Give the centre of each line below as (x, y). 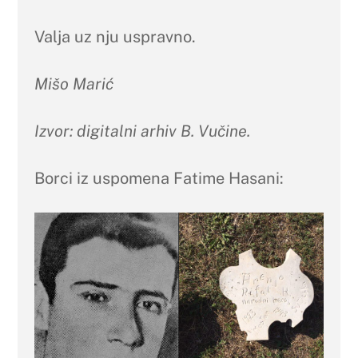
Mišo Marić (74, 84)
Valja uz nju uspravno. (115, 36)
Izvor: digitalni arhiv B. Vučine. (142, 131)
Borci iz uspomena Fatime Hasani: (159, 178)
